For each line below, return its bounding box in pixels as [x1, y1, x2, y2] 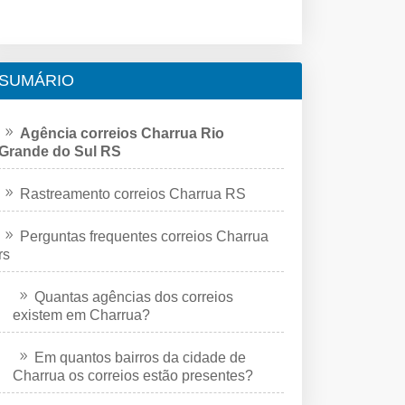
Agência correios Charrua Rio [20, 125, 224, 141]
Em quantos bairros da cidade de [34, 349, 246, 365]
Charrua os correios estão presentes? [13, 367, 253, 383]
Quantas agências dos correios [34, 288, 233, 305]
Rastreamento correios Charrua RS [20, 185, 246, 202]
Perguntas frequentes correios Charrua [20, 228, 268, 244]
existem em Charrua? [13, 306, 150, 323]
